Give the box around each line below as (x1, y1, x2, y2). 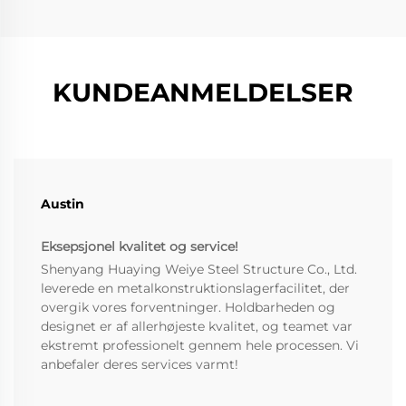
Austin (41, 196, 84, 213)
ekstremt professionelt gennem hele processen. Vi (41, 337, 359, 354)
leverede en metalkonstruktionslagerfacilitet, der (41, 280, 350, 297)
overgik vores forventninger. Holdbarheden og (41, 299, 335, 316)
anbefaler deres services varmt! (41, 356, 238, 373)
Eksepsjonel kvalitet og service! (41, 238, 238, 256)
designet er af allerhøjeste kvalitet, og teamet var (41, 318, 353, 335)
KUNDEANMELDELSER (53, 77, 353, 109)
